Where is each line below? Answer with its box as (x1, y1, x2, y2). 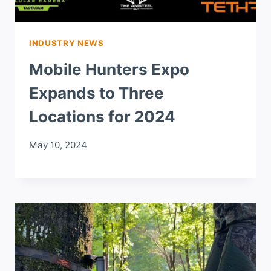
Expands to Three (29, 83, 164, 103)
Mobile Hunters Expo (29, 60, 189, 79)
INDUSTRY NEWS (29, 38, 104, 48)
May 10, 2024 (29, 139, 87, 151)
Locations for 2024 (29, 107, 175, 126)
